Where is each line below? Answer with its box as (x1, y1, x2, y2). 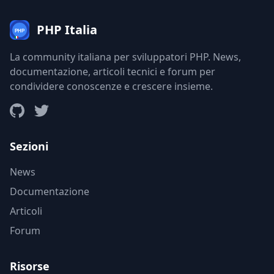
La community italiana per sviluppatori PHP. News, (10, 50, 241, 64)
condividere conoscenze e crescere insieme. (10, 80, 213, 93)
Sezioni (10, 139, 48, 154)
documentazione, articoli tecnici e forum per (10, 65, 215, 78)
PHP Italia (37, 21, 97, 38)
